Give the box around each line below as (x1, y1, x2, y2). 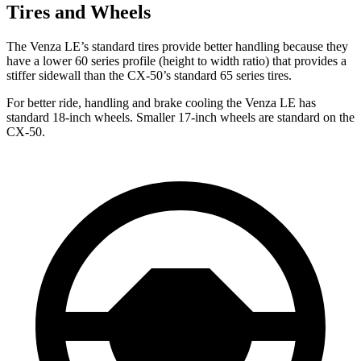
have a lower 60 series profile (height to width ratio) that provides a (6, 53, 346, 68)
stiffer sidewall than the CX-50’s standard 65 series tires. (6, 68, 292, 82)
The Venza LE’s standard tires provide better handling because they (6, 39, 348, 53)
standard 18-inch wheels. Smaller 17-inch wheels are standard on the (6, 110, 355, 124)
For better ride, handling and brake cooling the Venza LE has (6, 95, 316, 110)
